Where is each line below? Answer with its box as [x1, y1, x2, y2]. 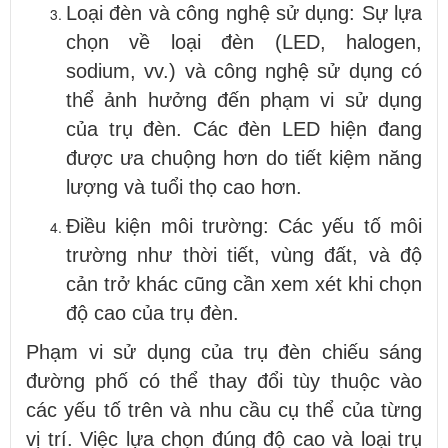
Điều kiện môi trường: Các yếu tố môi [66, 214, 422, 237]
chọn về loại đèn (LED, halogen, [66, 30, 422, 53]
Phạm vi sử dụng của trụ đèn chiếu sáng [26, 340, 422, 363]
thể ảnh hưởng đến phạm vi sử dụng [66, 88, 422, 111]
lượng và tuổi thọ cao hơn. [66, 175, 302, 198]
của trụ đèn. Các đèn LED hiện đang [66, 117, 422, 140]
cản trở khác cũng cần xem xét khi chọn [66, 272, 422, 295]
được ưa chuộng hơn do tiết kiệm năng [66, 146, 422, 169]
